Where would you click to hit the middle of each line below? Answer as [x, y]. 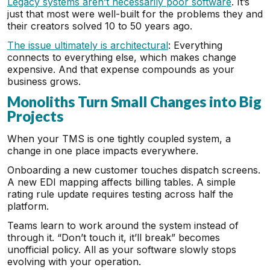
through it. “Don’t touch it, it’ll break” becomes [114, 237]
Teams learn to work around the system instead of [123, 225]
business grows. [44, 81]
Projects [35, 116]
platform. [28, 206]
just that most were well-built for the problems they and [135, 14]
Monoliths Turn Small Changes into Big [134, 102]
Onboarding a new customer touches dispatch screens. [134, 170]
